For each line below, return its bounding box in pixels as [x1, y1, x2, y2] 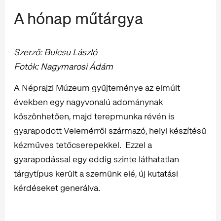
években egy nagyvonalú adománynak [14, 96, 163, 108]
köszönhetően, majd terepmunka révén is [14, 110, 175, 122]
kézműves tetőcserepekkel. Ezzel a [14, 139, 152, 151]
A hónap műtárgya [14, 8, 143, 30]
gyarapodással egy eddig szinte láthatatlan [14, 153, 179, 165]
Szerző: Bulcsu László [14, 46, 97, 58]
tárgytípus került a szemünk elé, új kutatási [14, 168, 178, 180]
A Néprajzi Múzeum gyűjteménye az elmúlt [14, 82, 180, 94]
